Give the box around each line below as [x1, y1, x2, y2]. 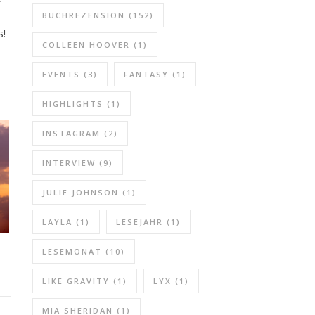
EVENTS [42, 69, 80, 79]
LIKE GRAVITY [42, 276, 110, 286]
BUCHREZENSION [42, 10, 125, 20]
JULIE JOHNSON [42, 187, 119, 198]
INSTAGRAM [42, 128, 101, 139]
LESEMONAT [42, 246, 102, 257]
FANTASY [124, 69, 169, 79]
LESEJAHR [116, 217, 163, 227]
